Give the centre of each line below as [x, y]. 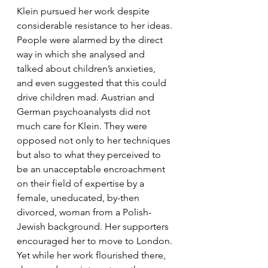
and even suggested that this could [93, 83]
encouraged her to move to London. [96, 240]
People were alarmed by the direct [91, 39]
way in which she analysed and [82, 54]
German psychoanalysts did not [85, 111]
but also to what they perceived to [90, 154]
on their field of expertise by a [82, 183]
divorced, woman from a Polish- [84, 212]
